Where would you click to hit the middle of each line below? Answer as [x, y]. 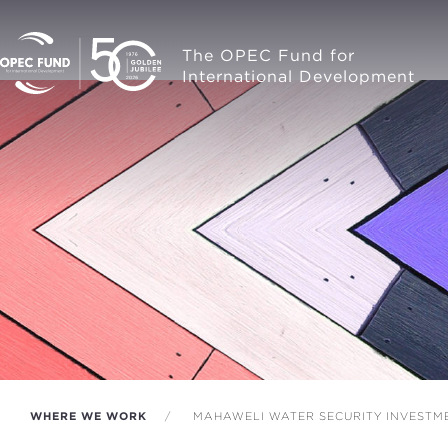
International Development [298, 76]
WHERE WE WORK [88, 416]
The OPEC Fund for [268, 55]
